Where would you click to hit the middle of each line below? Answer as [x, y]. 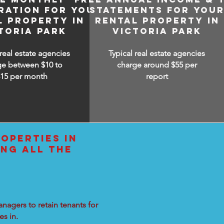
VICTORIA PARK [157, 31]
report [157, 76]
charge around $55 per [157, 65]
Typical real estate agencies [157, 53]
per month [29, 76]
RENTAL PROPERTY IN [157, 20]
